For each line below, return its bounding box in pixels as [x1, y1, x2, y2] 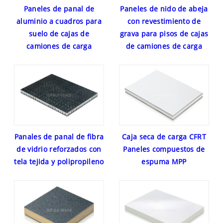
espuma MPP [141, 156, 187, 166]
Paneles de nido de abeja [120, 4, 208, 14]
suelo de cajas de [28, 29, 90, 39]
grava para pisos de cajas [119, 29, 209, 39]
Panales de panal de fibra [14, 131, 104, 141]
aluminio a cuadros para [16, 16, 102, 26]
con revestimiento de [127, 16, 201, 26]
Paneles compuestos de [123, 144, 205, 154]
